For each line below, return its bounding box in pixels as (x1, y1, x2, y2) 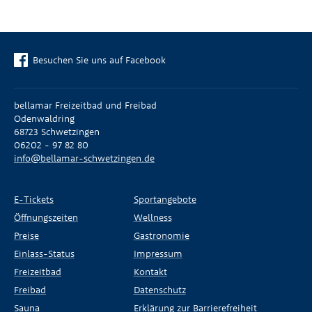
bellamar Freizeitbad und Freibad (14, 98, 157, 111)
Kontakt (133, 265, 167, 278)
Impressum (133, 247, 182, 260)
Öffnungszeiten (14, 210, 78, 224)
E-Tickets (14, 192, 54, 205)
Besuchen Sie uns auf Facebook (33, 53, 166, 66)
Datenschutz (133, 283, 186, 296)
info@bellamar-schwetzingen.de (14, 151, 155, 164)
